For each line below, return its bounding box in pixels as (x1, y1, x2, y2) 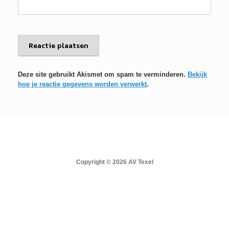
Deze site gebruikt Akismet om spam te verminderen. (18, 71, 188, 78)
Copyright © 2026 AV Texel (76, 158, 153, 165)
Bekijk (188, 71, 207, 78)
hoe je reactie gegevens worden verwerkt (18, 80, 147, 88)
